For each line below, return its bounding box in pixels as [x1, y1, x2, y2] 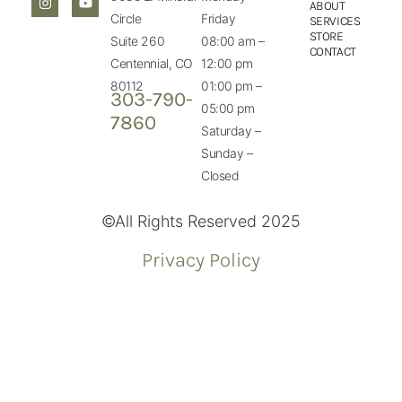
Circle [110, 10, 142, 26]
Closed [200, 167, 240, 183]
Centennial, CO [110, 55, 193, 71]
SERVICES [309, 13, 361, 29]
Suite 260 [110, 32, 165, 48]
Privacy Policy [142, 247, 260, 272]
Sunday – [200, 144, 253, 161]
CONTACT [309, 43, 356, 59]
